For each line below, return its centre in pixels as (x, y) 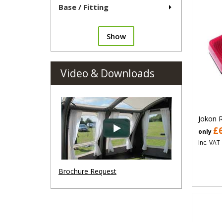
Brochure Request (87, 171)
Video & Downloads (108, 74)
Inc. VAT (209, 142)
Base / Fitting (83, 7)
